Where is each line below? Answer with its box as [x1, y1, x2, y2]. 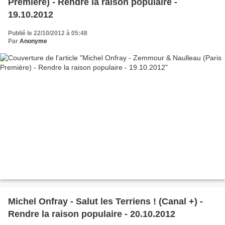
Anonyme [20, 37, 47, 45]
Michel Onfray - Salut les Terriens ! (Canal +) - [8, 196, 203, 207]
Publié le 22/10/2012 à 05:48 [8, 29, 87, 37]
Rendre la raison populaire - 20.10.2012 [8, 209, 175, 219]
